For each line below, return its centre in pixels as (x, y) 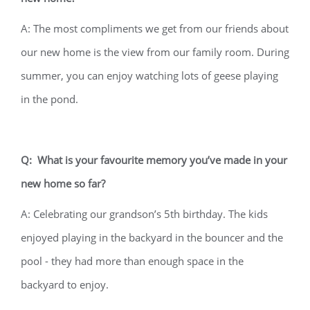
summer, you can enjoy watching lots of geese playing (149, 75)
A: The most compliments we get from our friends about (155, 28)
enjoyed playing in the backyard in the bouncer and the (152, 237)
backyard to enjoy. (66, 284)
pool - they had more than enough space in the (132, 261)
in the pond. (49, 99)
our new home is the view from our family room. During (155, 52)
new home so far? (64, 183)
